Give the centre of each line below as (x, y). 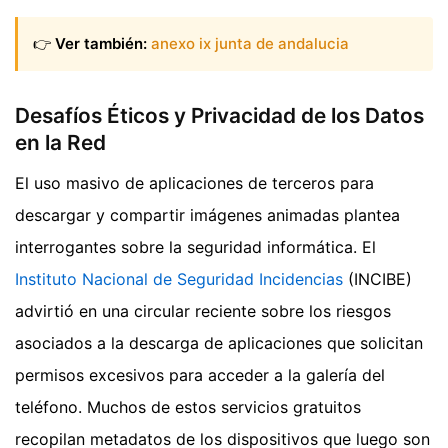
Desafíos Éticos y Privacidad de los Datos (219, 116)
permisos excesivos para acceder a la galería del (200, 374)
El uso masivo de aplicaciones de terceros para (194, 182)
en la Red (60, 143)
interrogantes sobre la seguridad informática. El (195, 246)
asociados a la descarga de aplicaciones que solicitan (219, 342)
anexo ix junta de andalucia (250, 43)
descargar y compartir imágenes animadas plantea (207, 214)
